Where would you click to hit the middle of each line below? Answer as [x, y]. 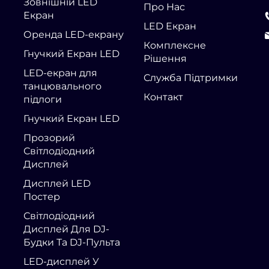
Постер [42, 196]
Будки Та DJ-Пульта [72, 242]
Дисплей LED [57, 183]
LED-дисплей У [61, 261]
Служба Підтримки [191, 77]
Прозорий [49, 138]
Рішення [165, 58]
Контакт [163, 97]
